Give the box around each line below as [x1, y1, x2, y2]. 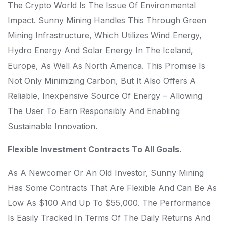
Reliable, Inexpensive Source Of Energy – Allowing [8, 91, 202, 101]
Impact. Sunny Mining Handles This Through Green [8, 15, 206, 25]
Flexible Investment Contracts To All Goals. [8, 144, 182, 154]
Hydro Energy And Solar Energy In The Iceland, [8, 45, 193, 55]
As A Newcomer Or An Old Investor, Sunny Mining [8, 167, 204, 178]
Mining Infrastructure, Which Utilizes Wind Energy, [8, 30, 202, 40]
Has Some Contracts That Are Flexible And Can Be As [8, 183, 217, 193]
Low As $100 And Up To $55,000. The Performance [8, 198, 211, 208]
